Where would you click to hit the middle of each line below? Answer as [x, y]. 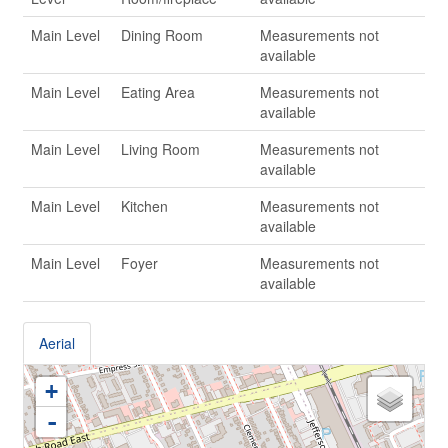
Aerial [57, 343]
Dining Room [162, 35]
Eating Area [158, 92]
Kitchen [144, 206]
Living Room [160, 149]
